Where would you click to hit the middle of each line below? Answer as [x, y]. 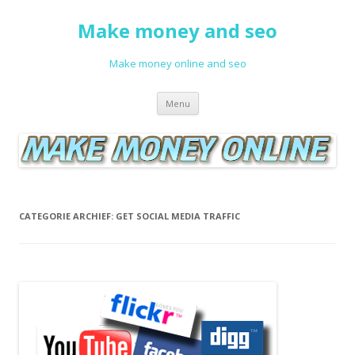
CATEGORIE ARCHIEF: [67, 216]
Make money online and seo [177, 63]
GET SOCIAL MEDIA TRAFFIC [178, 216]
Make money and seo [177, 31]
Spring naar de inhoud [254, 97]
